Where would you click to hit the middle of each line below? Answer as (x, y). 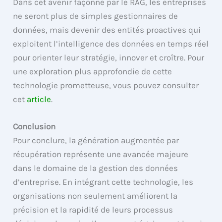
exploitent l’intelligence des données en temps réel (111, 44)
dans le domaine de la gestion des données (96, 168)
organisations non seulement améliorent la (95, 196)
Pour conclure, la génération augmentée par (96, 140)
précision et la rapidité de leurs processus (93, 210)
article (39, 99)
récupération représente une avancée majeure (101, 154)
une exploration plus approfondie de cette (93, 72)
